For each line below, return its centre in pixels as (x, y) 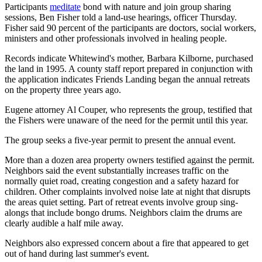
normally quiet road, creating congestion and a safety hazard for (122, 181)
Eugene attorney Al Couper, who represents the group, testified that (128, 109)
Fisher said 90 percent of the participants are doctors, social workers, (130, 27)
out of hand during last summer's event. (77, 253)
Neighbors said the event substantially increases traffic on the (117, 170)
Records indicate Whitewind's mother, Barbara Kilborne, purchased (129, 58)
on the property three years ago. (63, 89)
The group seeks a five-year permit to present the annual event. (120, 140)
